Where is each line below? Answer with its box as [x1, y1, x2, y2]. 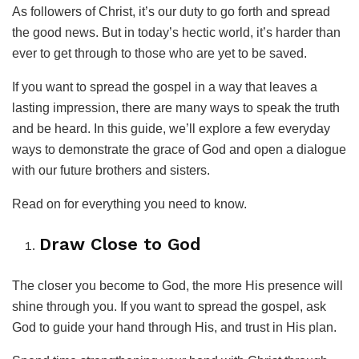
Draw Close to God [39, 233, 202, 254]
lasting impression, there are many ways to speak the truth [12, 101, 340, 115]
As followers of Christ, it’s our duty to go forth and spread [12, 5, 330, 19]
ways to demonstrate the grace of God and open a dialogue [12, 143, 346, 157]
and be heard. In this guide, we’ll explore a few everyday [12, 122, 330, 136]
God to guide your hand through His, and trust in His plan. [12, 320, 337, 334]
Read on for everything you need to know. [12, 197, 247, 212]
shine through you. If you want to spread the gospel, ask [12, 299, 326, 313]
